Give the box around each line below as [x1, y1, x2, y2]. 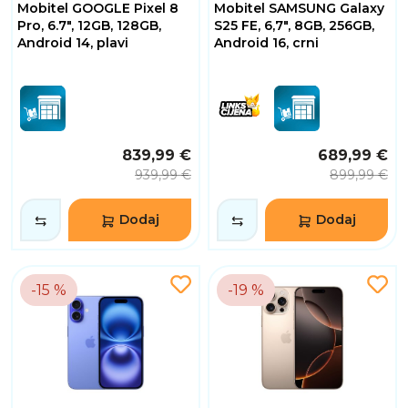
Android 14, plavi [17, 35, 128, 52]
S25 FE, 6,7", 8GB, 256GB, [214, 17, 374, 35]
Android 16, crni [214, 35, 319, 52]
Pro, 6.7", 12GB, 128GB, [17, 17, 161, 35]
